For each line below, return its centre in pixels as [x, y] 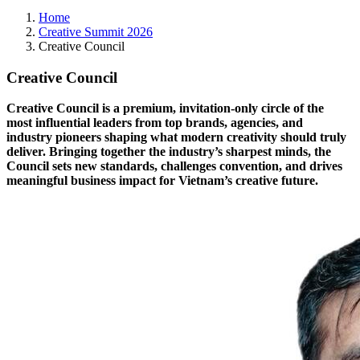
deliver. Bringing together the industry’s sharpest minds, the [169, 152]
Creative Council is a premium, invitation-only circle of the [165, 108]
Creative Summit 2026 [96, 32]
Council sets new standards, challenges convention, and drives [174, 166]
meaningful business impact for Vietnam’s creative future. [162, 181]
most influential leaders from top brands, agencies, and [155, 123]
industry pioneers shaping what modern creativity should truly [176, 137]
